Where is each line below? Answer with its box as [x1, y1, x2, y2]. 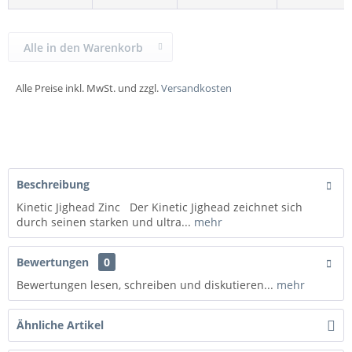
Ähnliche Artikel [16, 317, 104, 332]
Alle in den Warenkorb [24, 39, 143, 55]
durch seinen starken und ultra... [16, 214, 191, 229]
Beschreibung [16, 176, 90, 192]
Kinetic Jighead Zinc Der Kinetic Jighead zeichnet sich [16, 199, 302, 214]
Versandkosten [161, 80, 232, 95]
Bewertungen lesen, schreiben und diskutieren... [16, 277, 273, 292]
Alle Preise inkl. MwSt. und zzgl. [16, 80, 161, 95]
